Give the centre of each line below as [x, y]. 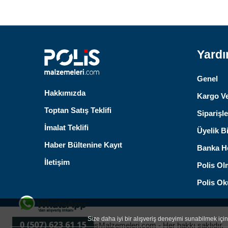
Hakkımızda [65, 93]
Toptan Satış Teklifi [78, 110]
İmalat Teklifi [66, 128]
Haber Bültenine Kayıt [83, 145]
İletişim [57, 162]
